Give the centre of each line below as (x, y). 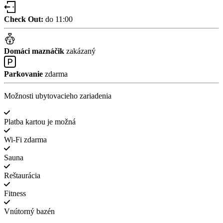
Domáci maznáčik (35, 51)
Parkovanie (23, 74)
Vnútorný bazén (29, 212)
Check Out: (24, 19)
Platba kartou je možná (40, 122)
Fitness (15, 194)
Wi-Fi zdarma (25, 140)
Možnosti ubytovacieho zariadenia (58, 96)
